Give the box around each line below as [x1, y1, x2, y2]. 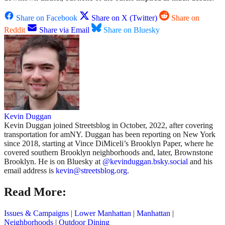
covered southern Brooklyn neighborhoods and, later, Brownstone [4, 148, 213, 157]
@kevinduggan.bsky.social [102, 157, 188, 166]
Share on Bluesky [103, 26, 160, 35]
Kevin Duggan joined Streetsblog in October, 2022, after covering [4, 121, 213, 130]
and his [188, 157, 212, 166]
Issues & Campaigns [4, 209, 69, 218]
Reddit [4, 26, 25, 35]
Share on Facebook [16, 14, 77, 23]
